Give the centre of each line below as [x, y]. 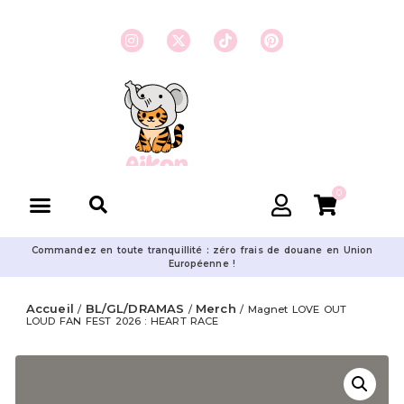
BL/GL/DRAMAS [135, 308]
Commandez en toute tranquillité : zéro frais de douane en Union [202, 250]
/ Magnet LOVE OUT [291, 309]
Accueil [50, 308]
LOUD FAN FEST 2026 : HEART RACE [123, 321]
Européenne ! [202, 264]
